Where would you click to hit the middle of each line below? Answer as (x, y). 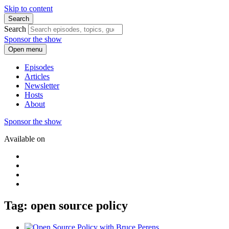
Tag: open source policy (66, 205)
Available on (25, 139)
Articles (37, 76)
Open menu (25, 49)
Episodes (39, 67)
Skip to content (28, 8)
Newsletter (42, 86)
